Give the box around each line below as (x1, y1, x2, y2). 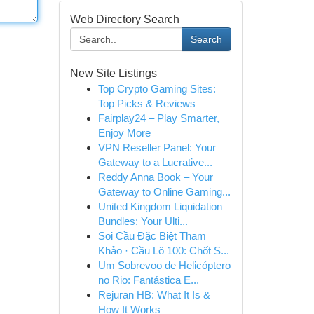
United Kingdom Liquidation (97, 200, 222, 212)
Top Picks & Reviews (97, 97, 196, 109)
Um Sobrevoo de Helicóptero (97, 259, 231, 271)
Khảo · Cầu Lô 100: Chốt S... (97, 245, 229, 257)
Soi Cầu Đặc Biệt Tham (97, 230, 206, 242)
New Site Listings (69, 67, 157, 79)
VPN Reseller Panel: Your (97, 142, 216, 153)
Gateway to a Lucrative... (97, 156, 212, 168)
